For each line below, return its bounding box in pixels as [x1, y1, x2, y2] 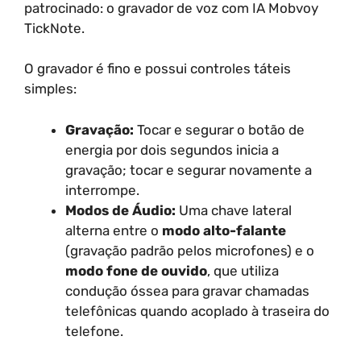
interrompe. [65, 181, 139, 198]
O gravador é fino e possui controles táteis [24, 60, 291, 77]
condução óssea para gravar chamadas [65, 282, 309, 299]
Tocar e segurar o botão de [134, 121, 305, 138]
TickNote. [24, 19, 85, 36]
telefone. [65, 322, 123, 339]
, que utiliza [207, 262, 279, 279]
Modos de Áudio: [65, 201, 176, 218]
